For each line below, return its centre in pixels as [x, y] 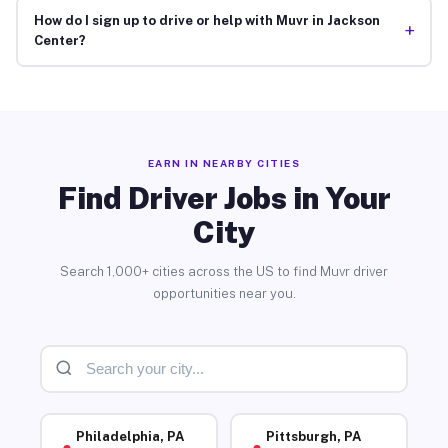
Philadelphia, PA [129, 437]
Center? [59, 41]
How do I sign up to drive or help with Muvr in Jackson [206, 21]
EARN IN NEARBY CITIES [224, 162]
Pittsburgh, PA [313, 437]
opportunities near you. [224, 293]
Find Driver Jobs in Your [224, 197]
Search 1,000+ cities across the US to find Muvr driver [224, 271]
